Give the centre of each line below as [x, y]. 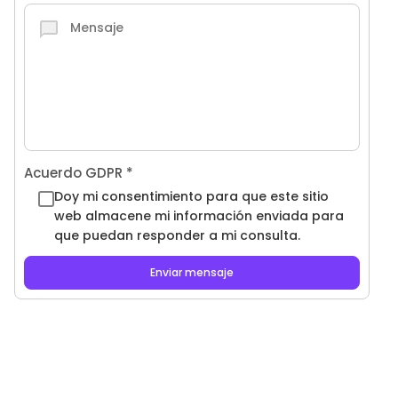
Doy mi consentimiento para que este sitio [191, 196]
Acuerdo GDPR [75, 173]
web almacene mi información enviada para [199, 216]
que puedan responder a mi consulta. [177, 235]
